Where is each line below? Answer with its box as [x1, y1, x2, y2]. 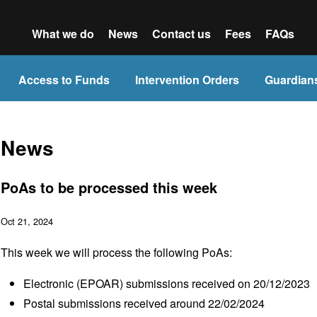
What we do [31, 25, 94, 42]
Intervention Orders [135, 71, 239, 88]
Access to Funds [18, 71, 110, 88]
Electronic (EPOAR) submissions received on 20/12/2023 [23, 275, 310, 292]
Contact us [151, 25, 211, 42]
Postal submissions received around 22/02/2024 [23, 295, 265, 311]
